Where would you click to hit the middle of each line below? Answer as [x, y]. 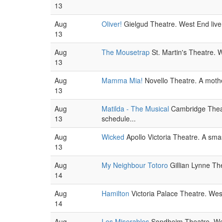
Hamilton [115, 193]
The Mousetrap [126, 52]
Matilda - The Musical [135, 109]
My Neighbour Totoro [135, 165]
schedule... [119, 118]
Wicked [113, 137]
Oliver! [112, 24]
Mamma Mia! [122, 80]
